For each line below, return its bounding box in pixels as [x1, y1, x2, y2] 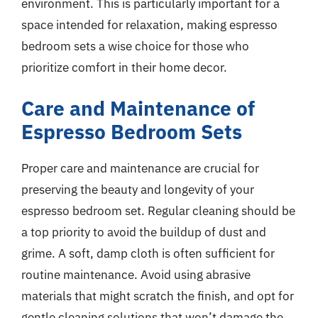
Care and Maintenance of [21, 94, 255, 121]
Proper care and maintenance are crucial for [21, 160, 259, 176]
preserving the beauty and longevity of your [21, 181, 254, 197]
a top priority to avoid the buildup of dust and [21, 224, 266, 240]
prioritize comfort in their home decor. [21, 60, 227, 75]
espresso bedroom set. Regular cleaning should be [21, 202, 295, 219]
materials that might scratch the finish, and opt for [21, 287, 294, 304]
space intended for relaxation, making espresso [21, 17, 278, 33]
